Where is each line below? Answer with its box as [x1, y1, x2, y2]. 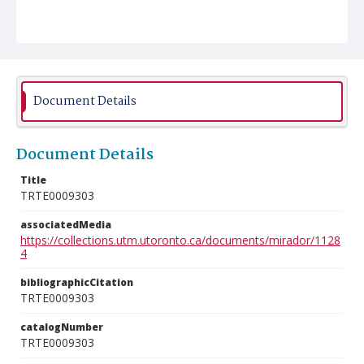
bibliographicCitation [20, 275, 133, 289]
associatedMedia [20, 218, 111, 232]
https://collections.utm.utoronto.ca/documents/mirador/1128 [20, 232, 340, 248]
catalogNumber [20, 320, 103, 334]
